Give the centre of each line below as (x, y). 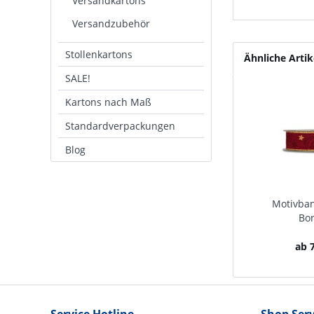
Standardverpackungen (120, 126)
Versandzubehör (111, 23)
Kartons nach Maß (108, 102)
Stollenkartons (99, 54)
